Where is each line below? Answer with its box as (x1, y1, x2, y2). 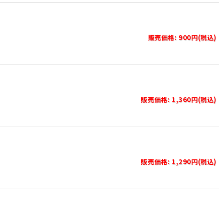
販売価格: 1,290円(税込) (141, 157, 217, 166)
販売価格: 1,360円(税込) (141, 95, 217, 104)
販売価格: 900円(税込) (148, 33, 217, 42)
